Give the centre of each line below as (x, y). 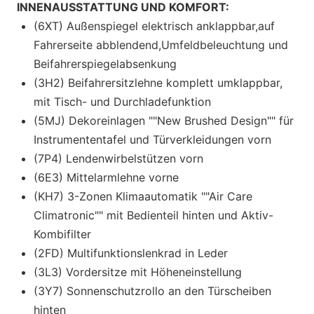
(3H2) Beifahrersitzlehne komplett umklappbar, (158, 82)
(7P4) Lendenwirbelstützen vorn (118, 158)
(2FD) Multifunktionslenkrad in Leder (131, 253)
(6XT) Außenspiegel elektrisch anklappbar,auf (154, 26)
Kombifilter (62, 234)
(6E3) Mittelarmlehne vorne (106, 177)
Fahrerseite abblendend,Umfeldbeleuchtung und (161, 45)
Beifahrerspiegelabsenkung (105, 63)
